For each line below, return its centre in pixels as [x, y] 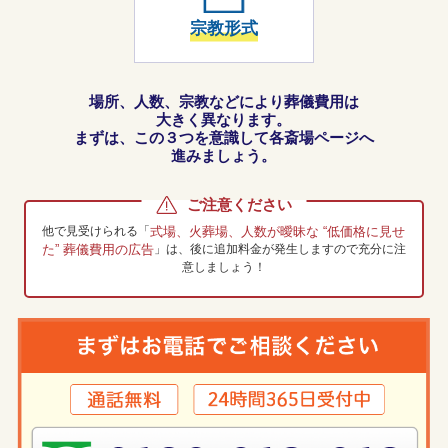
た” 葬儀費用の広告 [97, 249]
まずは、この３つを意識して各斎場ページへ [223, 137]
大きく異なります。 [224, 119]
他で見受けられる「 [96, 230]
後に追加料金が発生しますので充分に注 [297, 248]
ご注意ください [239, 204]
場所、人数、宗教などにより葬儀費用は [223, 101]
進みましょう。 [224, 155]
